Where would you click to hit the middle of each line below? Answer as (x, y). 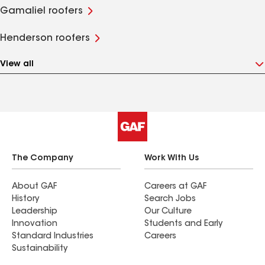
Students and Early (183, 224)
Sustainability (40, 249)
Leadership (35, 212)
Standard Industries (53, 237)
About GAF (34, 187)
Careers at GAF (175, 187)
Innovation (35, 224)
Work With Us (172, 159)
